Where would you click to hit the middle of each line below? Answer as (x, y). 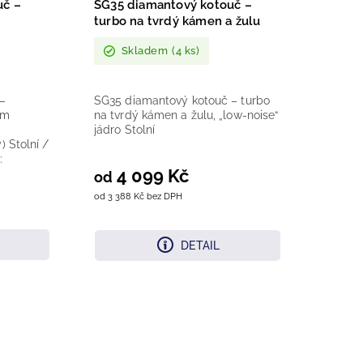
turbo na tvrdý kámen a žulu (177, 21)
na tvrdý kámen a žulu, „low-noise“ (186, 115)
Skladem (145, 51)
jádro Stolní (124, 129)
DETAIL (201, 245)
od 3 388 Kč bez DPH (138, 196)
